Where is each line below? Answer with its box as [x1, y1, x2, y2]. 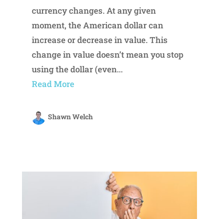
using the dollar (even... [31, 64, 123, 75]
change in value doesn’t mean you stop [31, 49, 183, 61]
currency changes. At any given [31, 5, 156, 17]
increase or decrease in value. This [31, 34, 168, 46]
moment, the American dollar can [31, 20, 163, 31]
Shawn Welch [47, 112, 93, 122]
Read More [31, 78, 74, 90]
